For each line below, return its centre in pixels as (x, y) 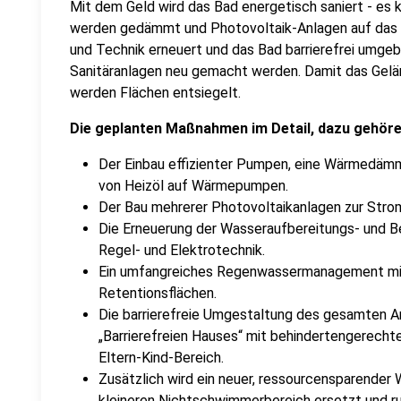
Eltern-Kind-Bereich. (161, 358)
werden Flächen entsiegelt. (157, 93)
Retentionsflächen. (158, 293)
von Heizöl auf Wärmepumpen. (193, 186)
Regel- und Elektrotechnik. (182, 250)
